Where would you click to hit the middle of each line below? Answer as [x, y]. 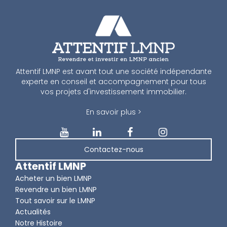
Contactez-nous [113, 149]
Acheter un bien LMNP [53, 178]
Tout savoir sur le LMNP [55, 201]
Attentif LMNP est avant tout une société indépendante [113, 71]
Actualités [33, 212]
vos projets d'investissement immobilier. [113, 92]
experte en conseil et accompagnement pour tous [113, 82]
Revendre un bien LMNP [56, 190]
